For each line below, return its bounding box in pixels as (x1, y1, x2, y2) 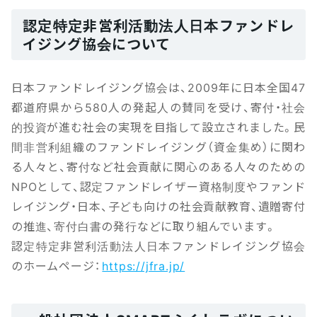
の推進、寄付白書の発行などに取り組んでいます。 (11, 217, 277, 234)
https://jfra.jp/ (102, 256, 185, 274)
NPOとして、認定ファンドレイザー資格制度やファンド (11, 177, 306, 195)
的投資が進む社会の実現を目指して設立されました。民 (11, 117, 306, 135)
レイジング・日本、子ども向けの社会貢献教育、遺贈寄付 (11, 197, 306, 214)
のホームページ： (11, 256, 100, 274)
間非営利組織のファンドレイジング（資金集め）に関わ (11, 137, 306, 155)
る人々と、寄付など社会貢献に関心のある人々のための (11, 157, 306, 175)
